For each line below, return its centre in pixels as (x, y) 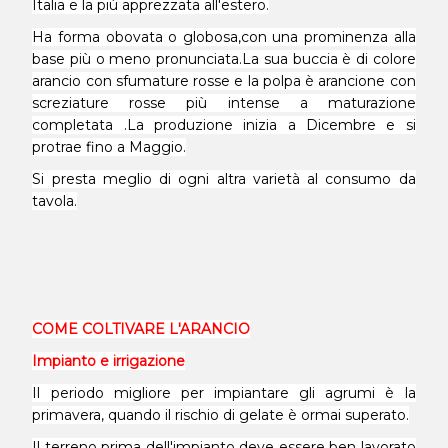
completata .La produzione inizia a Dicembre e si (224, 125)
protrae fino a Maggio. (109, 147)
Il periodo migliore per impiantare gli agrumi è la (224, 393)
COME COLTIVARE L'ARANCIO (141, 329)
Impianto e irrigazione (109, 361)
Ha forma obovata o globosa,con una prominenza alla (224, 37)
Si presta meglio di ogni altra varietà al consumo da (224, 179)
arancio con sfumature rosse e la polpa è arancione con (224, 81)
